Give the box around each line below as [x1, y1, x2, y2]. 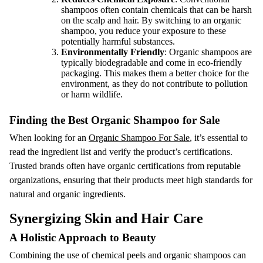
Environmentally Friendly [61, 47, 164, 57]
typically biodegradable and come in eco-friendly [61, 58, 242, 68]
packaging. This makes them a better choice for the [61, 68, 249, 78]
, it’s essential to [190, 133, 248, 143]
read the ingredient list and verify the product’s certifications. [9, 147, 232, 157]
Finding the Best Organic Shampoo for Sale [9, 114, 220, 126]
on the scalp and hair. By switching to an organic [61, 15, 241, 25]
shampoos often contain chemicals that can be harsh [61, 5, 252, 15]
